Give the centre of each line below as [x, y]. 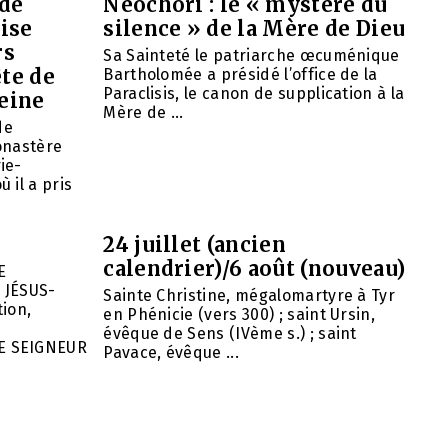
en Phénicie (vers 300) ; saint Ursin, [239, 314]
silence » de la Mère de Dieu [254, 28]
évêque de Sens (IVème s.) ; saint [230, 333]
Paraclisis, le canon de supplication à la [254, 93]
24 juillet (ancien [195, 244]
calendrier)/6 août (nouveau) [254, 268]
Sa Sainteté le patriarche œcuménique [251, 55]
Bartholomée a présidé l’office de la [240, 74]
